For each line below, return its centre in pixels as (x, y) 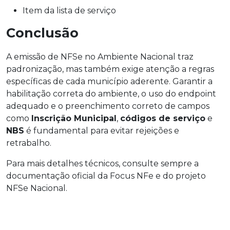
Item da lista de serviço (69, 10)
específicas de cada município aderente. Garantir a (109, 81)
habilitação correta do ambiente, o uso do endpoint (111, 93)
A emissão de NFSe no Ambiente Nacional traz (100, 56)
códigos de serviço (163, 118)
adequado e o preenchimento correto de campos (108, 106)
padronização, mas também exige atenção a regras (110, 69)
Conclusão (42, 33)
